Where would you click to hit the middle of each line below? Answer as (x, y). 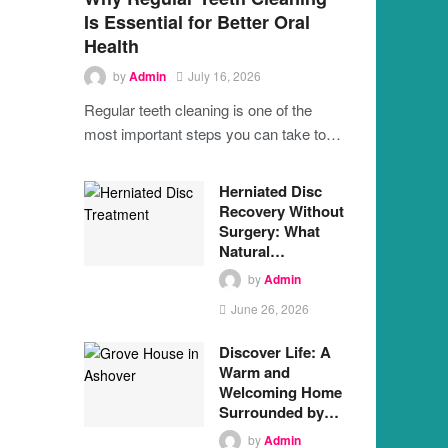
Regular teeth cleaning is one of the (197, 109)
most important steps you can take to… (212, 133)
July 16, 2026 (224, 75)
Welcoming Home (280, 391)
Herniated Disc (270, 190)
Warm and (254, 371)
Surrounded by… (278, 411)
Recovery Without (281, 210)
